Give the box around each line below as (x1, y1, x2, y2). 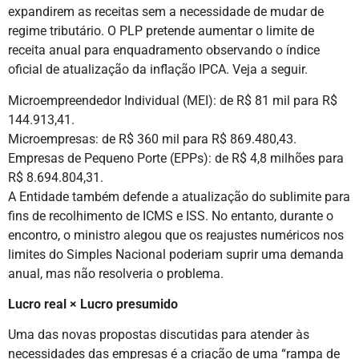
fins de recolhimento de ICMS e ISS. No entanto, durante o (8, 208, 333, 224)
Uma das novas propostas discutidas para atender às (8, 327, 309, 343)
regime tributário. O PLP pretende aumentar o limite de (8, 23, 314, 39)
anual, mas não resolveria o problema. (8, 265, 224, 281)
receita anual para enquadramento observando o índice (8, 42, 320, 58)
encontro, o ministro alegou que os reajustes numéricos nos (8, 227, 344, 243)
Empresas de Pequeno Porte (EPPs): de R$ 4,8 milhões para (8, 150, 344, 166)
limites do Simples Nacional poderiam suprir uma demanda (8, 246, 344, 262)
